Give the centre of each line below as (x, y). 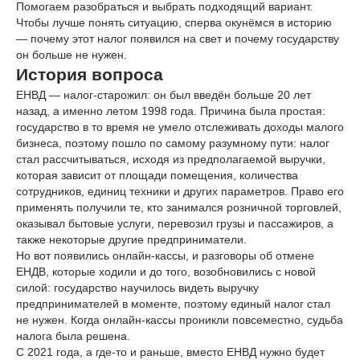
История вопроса (90, 74)
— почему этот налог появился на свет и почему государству (178, 39)
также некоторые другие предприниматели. (131, 239)
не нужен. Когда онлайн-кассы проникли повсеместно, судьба (180, 320)
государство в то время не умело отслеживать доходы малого (180, 127)
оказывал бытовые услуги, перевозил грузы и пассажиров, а (175, 223)
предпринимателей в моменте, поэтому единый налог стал (173, 304)
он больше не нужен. (72, 55)
